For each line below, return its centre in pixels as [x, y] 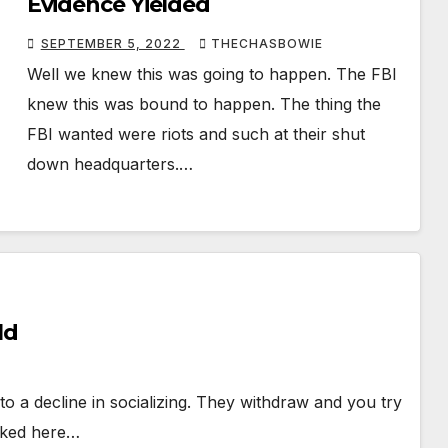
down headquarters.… [109, 164]
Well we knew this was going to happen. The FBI [211, 74]
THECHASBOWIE [266, 44]
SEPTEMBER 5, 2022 [112, 44]
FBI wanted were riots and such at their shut [195, 134]
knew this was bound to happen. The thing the [203, 104]
